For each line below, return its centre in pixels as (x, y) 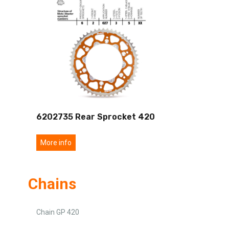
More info (56, 142)
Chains (52, 184)
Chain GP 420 (58, 212)
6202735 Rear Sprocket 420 (96, 117)
